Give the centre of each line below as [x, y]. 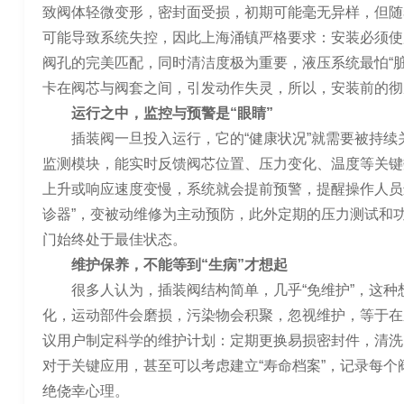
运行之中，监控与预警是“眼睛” [172, 113]
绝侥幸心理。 [85, 391]
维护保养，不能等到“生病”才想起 [179, 265]
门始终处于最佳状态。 [114, 239]
